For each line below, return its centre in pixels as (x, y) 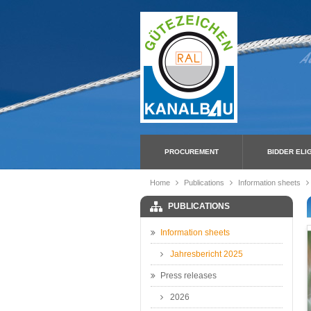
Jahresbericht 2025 (207, 254)
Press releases (188, 276)
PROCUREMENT (191, 152)
